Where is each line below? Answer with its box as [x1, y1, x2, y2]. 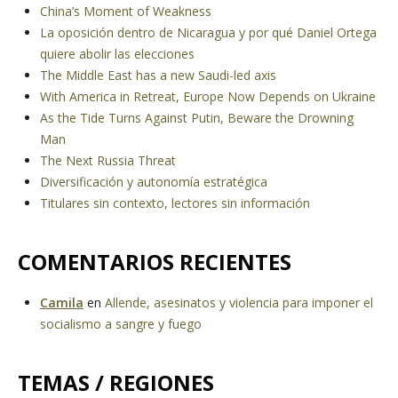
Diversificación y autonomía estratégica [40, 173, 267, 190]
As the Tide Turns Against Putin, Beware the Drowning [40, 109, 354, 126]
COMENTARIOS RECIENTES [18, 247, 291, 276]
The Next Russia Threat [40, 152, 176, 169]
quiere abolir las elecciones [40, 45, 195, 62]
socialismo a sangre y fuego [40, 315, 202, 332]
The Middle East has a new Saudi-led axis [40, 67, 276, 84]
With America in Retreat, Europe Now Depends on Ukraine [40, 88, 376, 105]
